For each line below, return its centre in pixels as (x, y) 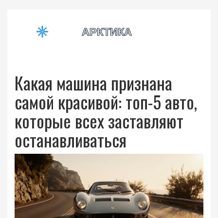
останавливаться (71, 139)
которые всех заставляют (99, 120)
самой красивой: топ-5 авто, (106, 101)
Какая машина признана (93, 82)
